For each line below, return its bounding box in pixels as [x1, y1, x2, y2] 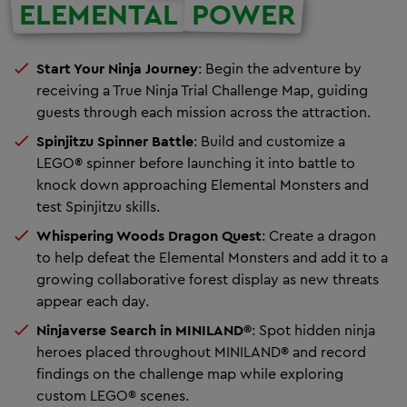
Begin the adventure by [205, 59, 362, 78]
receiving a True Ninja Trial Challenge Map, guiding [36, 81, 368, 100]
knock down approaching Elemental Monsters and [36, 175, 369, 194]
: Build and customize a [194, 132, 345, 151]
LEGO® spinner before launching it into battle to [36, 154, 355, 173]
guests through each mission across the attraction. [36, 103, 371, 122]
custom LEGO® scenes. [36, 386, 189, 405]
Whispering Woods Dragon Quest [36, 226, 262, 245]
